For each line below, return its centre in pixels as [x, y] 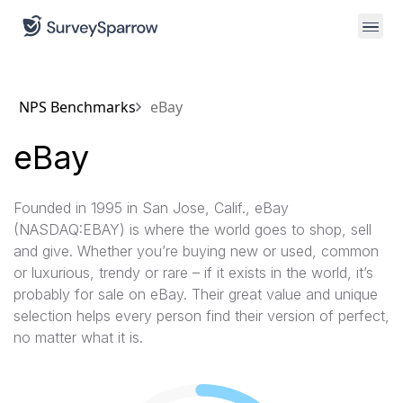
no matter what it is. [78, 337]
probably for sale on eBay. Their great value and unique [196, 294]
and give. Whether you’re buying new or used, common [196, 251]
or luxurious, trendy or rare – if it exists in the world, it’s [193, 273]
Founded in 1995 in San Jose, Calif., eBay [151, 208]
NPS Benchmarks [77, 107]
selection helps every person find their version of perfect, [201, 316]
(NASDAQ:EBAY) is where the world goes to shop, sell [193, 229]
